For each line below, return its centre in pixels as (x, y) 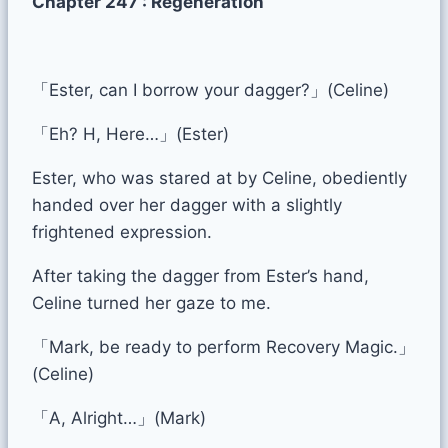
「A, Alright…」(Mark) (119, 417)
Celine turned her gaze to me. (151, 302)
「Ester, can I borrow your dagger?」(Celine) (210, 89)
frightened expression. (122, 231)
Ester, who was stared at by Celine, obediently (219, 177)
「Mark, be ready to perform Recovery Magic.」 (223, 346)
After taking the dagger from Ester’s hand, (200, 275)
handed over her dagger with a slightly (187, 204)
